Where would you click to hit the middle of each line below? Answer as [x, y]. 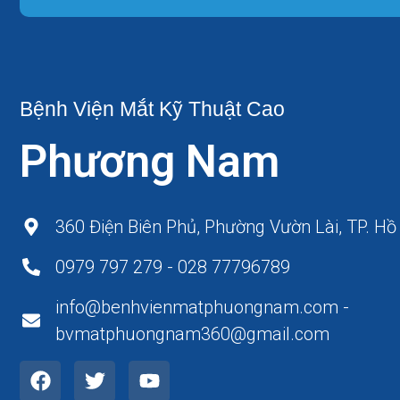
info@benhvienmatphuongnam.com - [202, 307]
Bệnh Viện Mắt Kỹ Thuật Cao [152, 108]
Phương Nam [150, 161]
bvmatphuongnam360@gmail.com [192, 333]
